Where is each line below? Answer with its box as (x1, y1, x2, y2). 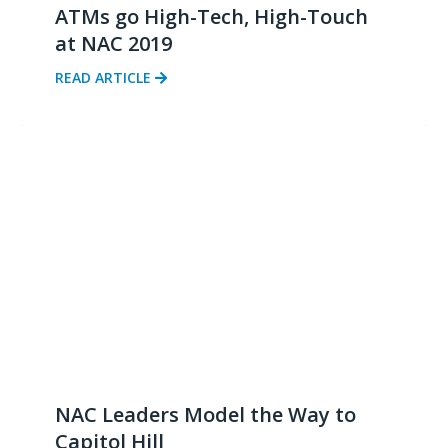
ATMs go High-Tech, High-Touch (55, 3, 368, 31)
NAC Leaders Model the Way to (55, 401, 356, 429)
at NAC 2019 (55, 30, 172, 58)
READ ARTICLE (55, 68, 155, 88)
